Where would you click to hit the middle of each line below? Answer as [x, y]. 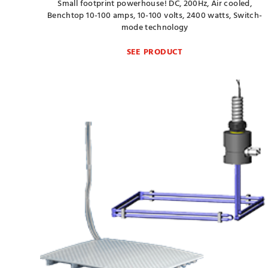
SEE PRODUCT [155, 52]
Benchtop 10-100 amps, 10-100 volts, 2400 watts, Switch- [155, 16]
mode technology [155, 28]
